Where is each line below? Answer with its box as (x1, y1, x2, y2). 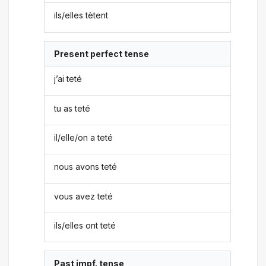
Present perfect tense (54, 48, 150, 59)
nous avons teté (54, 161, 118, 172)
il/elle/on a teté (54, 132, 113, 142)
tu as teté (54, 103, 91, 113)
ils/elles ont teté (54, 220, 116, 231)
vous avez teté (54, 191, 113, 201)
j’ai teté (54, 74, 83, 84)
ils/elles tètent (54, 10, 109, 21)
